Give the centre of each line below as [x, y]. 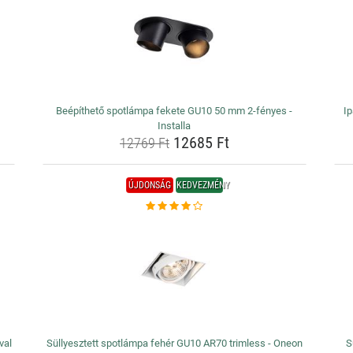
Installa [175, 126]
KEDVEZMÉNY [203, 185]
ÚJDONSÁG [149, 185]
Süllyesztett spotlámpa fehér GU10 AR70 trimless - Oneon [174, 343]
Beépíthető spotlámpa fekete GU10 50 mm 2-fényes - [175, 111]
